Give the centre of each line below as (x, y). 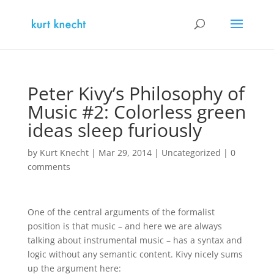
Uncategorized (191, 153)
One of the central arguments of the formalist (121, 212)
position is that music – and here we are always (124, 226)
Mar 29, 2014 (125, 153)
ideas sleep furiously (114, 130)
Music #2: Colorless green (136, 112)
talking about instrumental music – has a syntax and (135, 240)
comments (49, 167)
